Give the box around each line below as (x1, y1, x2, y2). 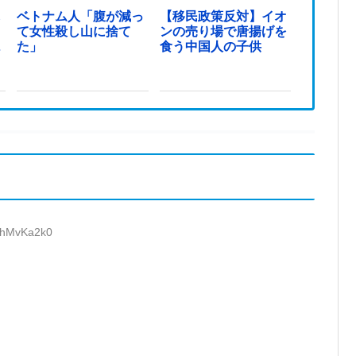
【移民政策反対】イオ (159, 9, 287, 23)
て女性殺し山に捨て (17, 24, 132, 38)
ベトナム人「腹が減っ (17, 9, 145, 23)
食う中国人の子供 (159, 39, 261, 53)
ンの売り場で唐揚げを (159, 24, 287, 38)
